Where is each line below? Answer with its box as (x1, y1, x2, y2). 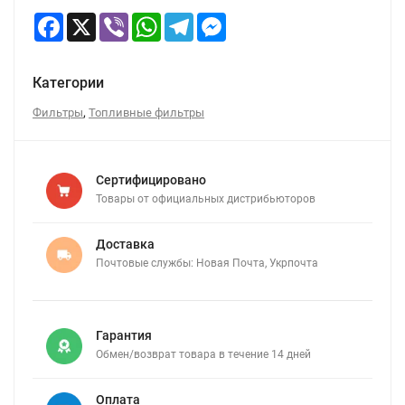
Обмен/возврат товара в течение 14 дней (96, 348, 311, 361)
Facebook (63, 13, 118, 27)
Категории (33, 74, 104, 91)
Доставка (96, 237, 155, 251)
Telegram (193, 13, 245, 27)
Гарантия (96, 328, 152, 343)
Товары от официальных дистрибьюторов (96, 193, 316, 205)
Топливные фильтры (89, 106, 204, 119)
